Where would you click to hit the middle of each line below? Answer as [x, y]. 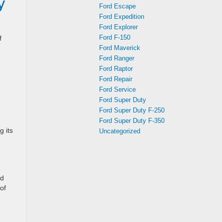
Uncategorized [120, 131]
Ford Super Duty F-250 [132, 110]
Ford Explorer [118, 27]
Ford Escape [117, 6]
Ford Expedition [122, 17]
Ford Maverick [120, 48]
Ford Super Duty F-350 [132, 121]
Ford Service [117, 89]
